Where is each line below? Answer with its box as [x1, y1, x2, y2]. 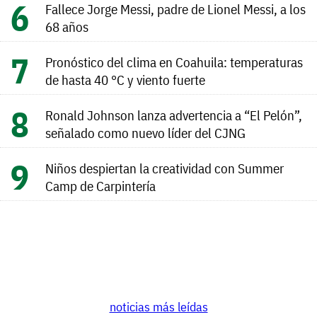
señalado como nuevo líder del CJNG [45, 124, 246, 142]
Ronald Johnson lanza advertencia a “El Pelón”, [45, 106, 302, 125]
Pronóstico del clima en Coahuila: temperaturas [45, 53, 303, 71]
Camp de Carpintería [45, 177, 156, 195]
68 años [45, 18, 88, 36]
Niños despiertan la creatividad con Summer [45, 159, 284, 178]
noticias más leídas [109, 298, 208, 315]
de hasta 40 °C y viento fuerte [45, 71, 205, 89]
